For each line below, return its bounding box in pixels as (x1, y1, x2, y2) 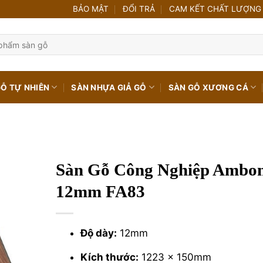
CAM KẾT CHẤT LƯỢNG (168, 4, 261, 14)
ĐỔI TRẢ (122, 4, 155, 14)
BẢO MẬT (73, 4, 109, 14)
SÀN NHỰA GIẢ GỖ (71, 82, 147, 92)
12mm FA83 (55, 182, 145, 201)
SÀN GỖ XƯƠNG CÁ (168, 82, 248, 92)
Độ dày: (80, 227, 117, 239)
